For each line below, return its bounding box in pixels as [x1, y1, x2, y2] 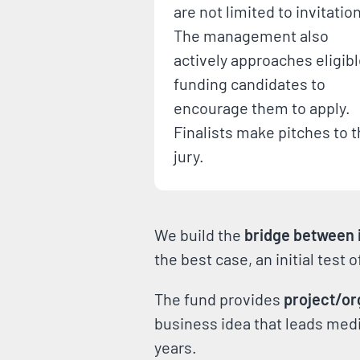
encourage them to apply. [174, 98, 350, 117]
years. [154, 337, 197, 357]
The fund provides [154, 289, 284, 309]
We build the [154, 225, 244, 244]
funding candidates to [174, 74, 325, 93]
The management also [174, 26, 329, 45]
